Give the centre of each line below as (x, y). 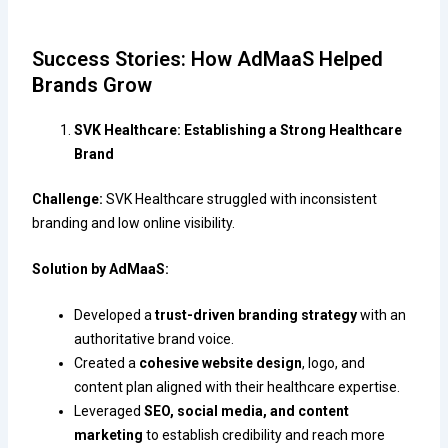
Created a (107, 363)
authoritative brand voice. (154, 339)
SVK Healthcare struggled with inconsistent (240, 198)
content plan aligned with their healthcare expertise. (237, 387)
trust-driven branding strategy (256, 315)
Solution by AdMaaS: (101, 268)
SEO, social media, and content (247, 411)
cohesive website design (221, 363)
